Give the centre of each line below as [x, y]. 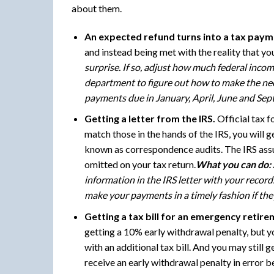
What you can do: [233, 165]
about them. [97, 9]
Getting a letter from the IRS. [150, 119]
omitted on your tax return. [140, 165]
